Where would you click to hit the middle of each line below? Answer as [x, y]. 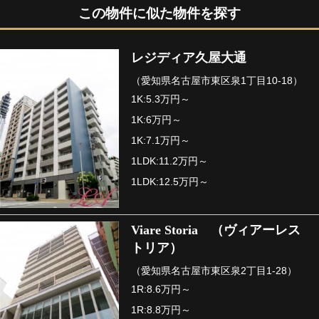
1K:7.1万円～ [161, 141]
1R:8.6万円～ [161, 289]
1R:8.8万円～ [161, 309]
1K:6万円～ [157, 120]
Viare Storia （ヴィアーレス [216, 230]
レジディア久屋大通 [189, 58]
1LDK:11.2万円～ [170, 161]
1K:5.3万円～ [161, 99]
